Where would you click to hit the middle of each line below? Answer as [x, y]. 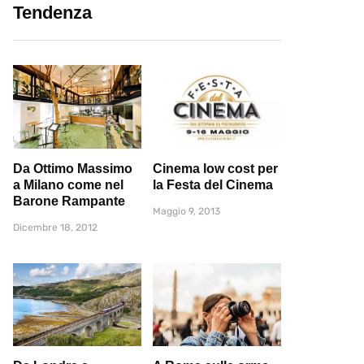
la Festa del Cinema [213, 184]
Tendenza [52, 13]
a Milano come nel [68, 184]
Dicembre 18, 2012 [55, 227]
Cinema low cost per [215, 168]
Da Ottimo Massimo [73, 168]
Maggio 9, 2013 [186, 211]
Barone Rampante [69, 201]
